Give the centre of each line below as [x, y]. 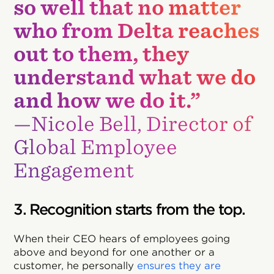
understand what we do [135, 77]
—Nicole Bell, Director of [133, 124]
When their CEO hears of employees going [122, 239]
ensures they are [179, 265]
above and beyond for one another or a [114, 252]
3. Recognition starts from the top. [129, 209]
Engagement [74, 170]
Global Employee [96, 147]
